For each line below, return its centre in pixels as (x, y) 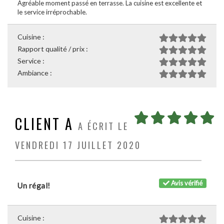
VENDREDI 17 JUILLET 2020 (78, 145)
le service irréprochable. (52, 12)
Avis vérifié (186, 183)
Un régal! (34, 185)
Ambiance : (35, 73)
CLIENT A (44, 124)
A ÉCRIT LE (103, 126)
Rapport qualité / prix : (53, 49)
